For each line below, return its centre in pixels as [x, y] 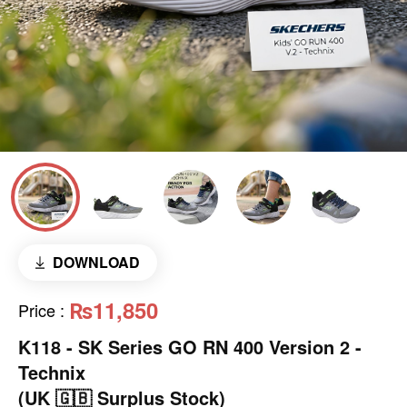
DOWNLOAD [96, 262]
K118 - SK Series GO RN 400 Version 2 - [190, 346]
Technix [52, 372]
